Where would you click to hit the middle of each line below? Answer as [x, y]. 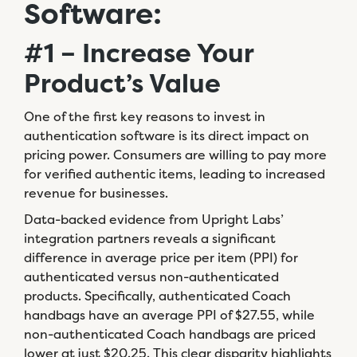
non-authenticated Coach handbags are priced [170, 334]
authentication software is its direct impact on [167, 135]
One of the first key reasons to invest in [145, 116]
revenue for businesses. [98, 193]
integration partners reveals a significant [150, 238]
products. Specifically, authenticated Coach [157, 296]
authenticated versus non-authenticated [151, 277]
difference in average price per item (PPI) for [161, 257]
